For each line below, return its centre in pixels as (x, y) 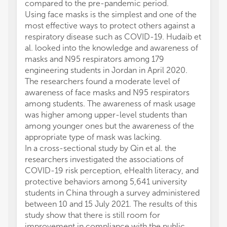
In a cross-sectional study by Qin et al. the (101, 148)
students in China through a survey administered (112, 193)
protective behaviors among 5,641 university (106, 182)
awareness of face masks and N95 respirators (107, 92)
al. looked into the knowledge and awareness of (111, 48)
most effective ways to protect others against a (110, 26)
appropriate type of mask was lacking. (93, 137)
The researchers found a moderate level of (102, 81)
